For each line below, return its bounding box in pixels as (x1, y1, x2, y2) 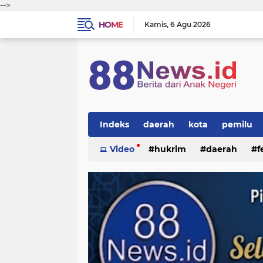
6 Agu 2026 (170, 20, 211, 29)
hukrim (154, 144, 186, 154)
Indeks (100, 119, 129, 130)
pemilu (222, 119, 252, 130)
